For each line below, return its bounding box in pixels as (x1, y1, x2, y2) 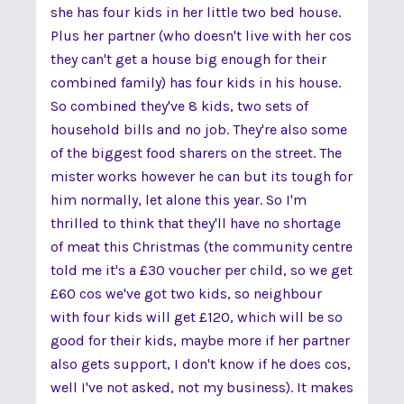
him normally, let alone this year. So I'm (50, 191, 307, 208)
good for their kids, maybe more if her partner (50, 332, 350, 349)
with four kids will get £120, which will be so (50, 308, 343, 326)
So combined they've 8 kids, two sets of (50, 97, 308, 115)
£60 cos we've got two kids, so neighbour (50, 285, 322, 302)
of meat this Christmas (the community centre (50, 238, 353, 255)
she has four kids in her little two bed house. (50, 4, 341, 21)
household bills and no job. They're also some (50, 121, 347, 138)
